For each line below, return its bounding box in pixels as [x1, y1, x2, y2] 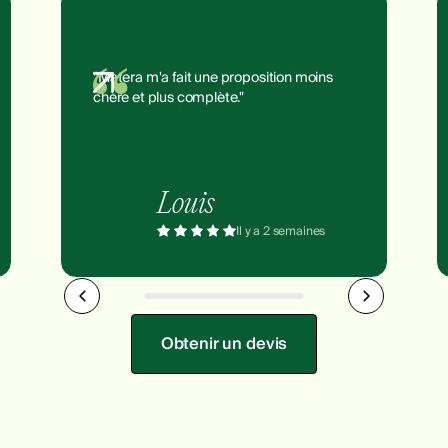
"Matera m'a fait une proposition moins [93, 66, 333, 90]
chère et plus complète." [93, 86, 245, 110]
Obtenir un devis [160, 330, 288, 359]
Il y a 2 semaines [236, 220, 326, 242]
